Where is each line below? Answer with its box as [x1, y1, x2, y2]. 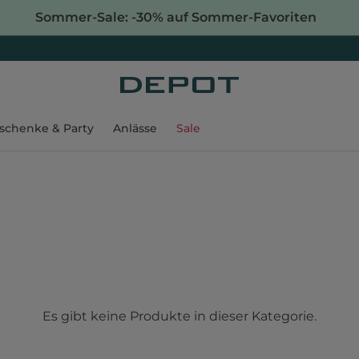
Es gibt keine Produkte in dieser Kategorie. [42, 309, 317, 324]
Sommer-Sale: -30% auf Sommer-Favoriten [34, 10, 317, 25]
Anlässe [113, 121, 157, 135]
